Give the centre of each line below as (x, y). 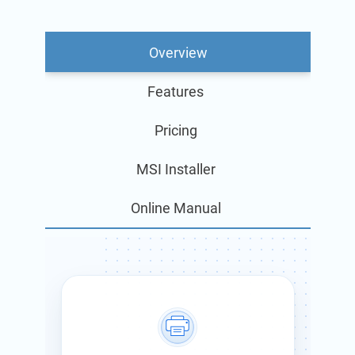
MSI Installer (176, 169)
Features (176, 91)
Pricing (176, 130)
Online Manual (176, 208)
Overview (178, 52)
